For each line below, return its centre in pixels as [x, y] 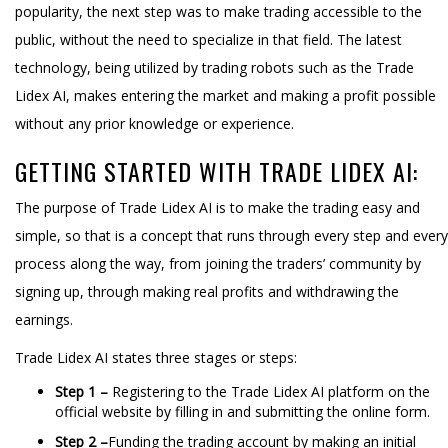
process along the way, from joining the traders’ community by [218, 263]
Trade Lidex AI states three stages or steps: [156, 357]
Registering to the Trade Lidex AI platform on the [271, 391]
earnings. [44, 319]
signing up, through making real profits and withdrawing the [207, 291]
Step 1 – [83, 391]
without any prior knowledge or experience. [154, 123]
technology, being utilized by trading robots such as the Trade [214, 67]
